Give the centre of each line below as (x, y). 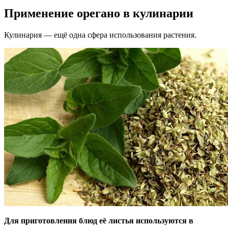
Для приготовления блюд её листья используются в (99, 221)
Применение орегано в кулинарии (99, 13)
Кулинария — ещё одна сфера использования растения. (100, 35)
